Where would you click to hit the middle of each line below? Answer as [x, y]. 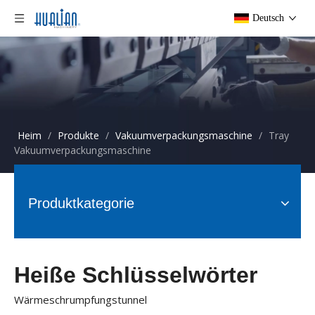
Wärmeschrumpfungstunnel [81, 300]
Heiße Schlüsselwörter [136, 275]
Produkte [78, 135]
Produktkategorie [81, 203]
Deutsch [268, 18]
